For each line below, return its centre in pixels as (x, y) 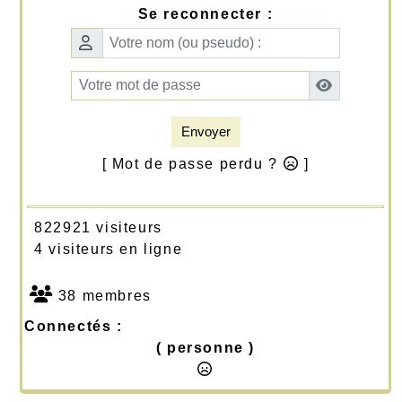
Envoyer (205, 131)
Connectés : (74, 326)
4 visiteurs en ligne (104, 249)
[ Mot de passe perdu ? (192, 163)
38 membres (102, 295)
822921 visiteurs (93, 227)
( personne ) (205, 347)
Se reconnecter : (205, 14)
